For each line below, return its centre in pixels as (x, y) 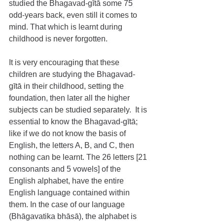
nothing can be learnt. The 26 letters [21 (79, 157)
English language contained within (70, 193)
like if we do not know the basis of (68, 133)
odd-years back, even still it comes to (74, 15)
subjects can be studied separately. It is (79, 110)
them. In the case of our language (68, 204)
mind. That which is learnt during (67, 27)
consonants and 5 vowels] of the (66, 169)
